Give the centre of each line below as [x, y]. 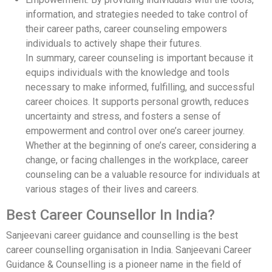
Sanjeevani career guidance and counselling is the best [122, 235]
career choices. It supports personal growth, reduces [137, 101]
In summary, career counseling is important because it [139, 58]
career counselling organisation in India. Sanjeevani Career [129, 250]
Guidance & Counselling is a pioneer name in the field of [124, 264]
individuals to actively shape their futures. [114, 43]
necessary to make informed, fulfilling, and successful [140, 87]
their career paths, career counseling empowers [126, 29]
